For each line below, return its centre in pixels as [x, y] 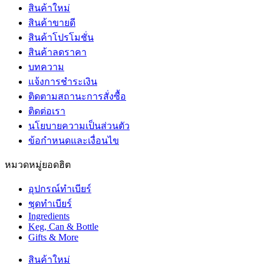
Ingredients [49, 216]
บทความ [46, 67]
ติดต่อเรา [47, 111]
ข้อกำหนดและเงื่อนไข [74, 140]
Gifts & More [53, 237]
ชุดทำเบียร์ [50, 203]
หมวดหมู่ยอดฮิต [38, 164]
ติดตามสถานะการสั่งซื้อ [77, 96]
